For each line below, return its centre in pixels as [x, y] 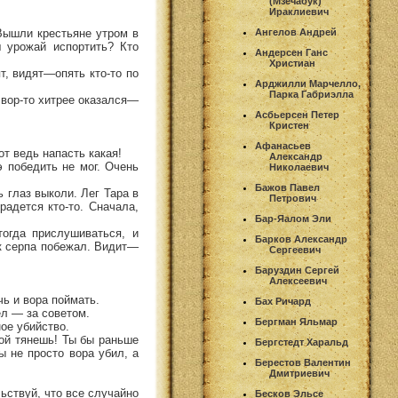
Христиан [292, 63]
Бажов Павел [287, 187]
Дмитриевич [299, 373]
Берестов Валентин [303, 362]
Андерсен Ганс [291, 52]
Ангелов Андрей [296, 32]
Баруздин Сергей [297, 270]
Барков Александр [301, 239]
